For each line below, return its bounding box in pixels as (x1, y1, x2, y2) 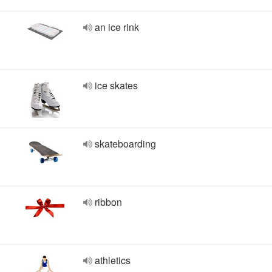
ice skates (95, 78, 138, 92)
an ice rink (95, 20, 139, 34)
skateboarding (95, 137, 156, 151)
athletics (95, 253, 131, 267)
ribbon (95, 195, 122, 209)
